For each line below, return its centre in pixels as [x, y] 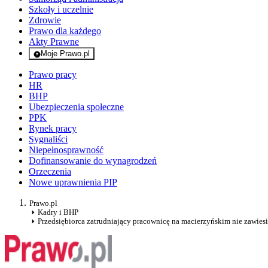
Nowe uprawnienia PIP [73, 182]
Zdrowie [45, 20]
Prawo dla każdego [65, 31]
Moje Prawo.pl [65, 54]
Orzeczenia [50, 172]
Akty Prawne [54, 42]
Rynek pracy [53, 129]
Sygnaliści [48, 139]
